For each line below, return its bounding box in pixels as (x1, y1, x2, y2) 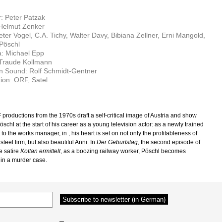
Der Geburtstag (97, 139, 138, 146)
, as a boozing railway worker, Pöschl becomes (60, 148, 186, 155)
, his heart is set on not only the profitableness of (68, 130, 197, 137)
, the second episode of (138, 139, 200, 146)
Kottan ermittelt (20, 148, 60, 155)
